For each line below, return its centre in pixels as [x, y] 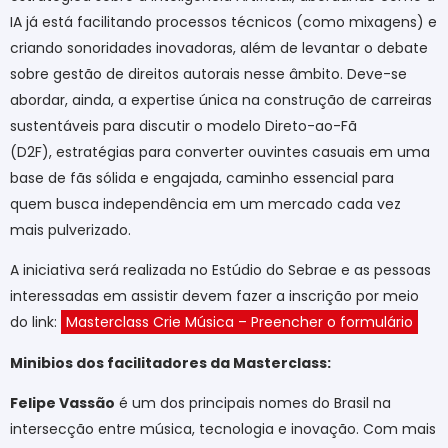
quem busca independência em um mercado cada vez [205, 203]
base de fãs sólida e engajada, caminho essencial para [202, 177]
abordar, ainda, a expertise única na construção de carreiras [221, 99]
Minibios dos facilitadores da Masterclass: [170, 362]
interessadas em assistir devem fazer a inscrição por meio [214, 296]
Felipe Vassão [62, 402]
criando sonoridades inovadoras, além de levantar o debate [219, 47]
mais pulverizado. [70, 229]
